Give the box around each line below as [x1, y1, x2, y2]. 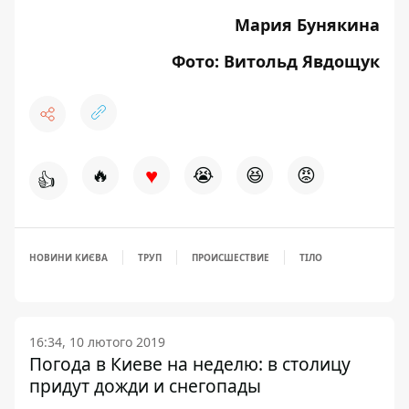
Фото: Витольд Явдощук [172, 49, 380, 72]
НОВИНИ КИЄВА [29, 250, 108, 264]
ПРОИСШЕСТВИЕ [192, 250, 269, 264]
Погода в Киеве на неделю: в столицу [29, 351, 351, 376]
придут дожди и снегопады [29, 372, 261, 398]
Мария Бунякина [235, 13, 380, 36]
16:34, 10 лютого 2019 [29, 332, 165, 351]
